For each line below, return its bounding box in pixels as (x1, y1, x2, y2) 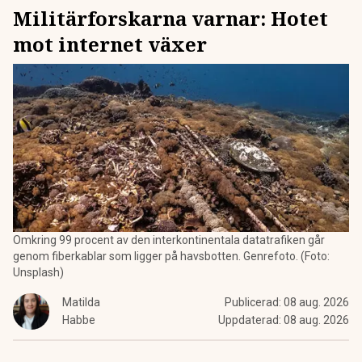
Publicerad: (225, 296, 284, 309)
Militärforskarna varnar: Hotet (13, 5, 328, 32)
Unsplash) (13, 266, 64, 279)
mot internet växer (13, 31, 207, 57)
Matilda (62, 296, 100, 309)
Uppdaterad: (218, 314, 284, 326)
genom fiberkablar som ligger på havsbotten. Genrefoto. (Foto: (13, 250, 330, 263)
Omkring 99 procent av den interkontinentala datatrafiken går (13, 234, 325, 246)
